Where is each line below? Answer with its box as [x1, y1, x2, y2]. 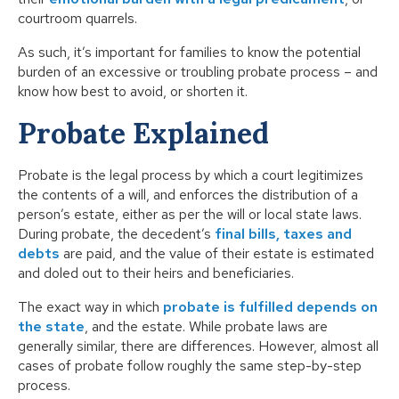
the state [18, 317, 85, 337]
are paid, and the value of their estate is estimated [60, 244, 374, 264]
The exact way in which [18, 297, 163, 317]
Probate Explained [18, 115, 269, 152]
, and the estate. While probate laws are [85, 317, 328, 337]
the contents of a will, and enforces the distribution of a [18, 185, 358, 205]
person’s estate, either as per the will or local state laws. [18, 205, 362, 224]
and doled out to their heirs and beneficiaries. [18, 264, 294, 283]
